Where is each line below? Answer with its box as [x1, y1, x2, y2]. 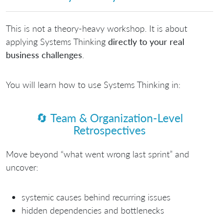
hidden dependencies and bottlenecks [22, 205, 164, 216]
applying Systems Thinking [6, 36, 108, 47]
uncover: [6, 162, 38, 173]
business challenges [6, 49, 82, 61]
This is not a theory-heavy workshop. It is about [6, 23, 187, 34]
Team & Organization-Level [50, 110, 183, 125]
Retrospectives [73, 123, 146, 137]
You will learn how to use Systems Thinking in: [6, 79, 180, 90]
